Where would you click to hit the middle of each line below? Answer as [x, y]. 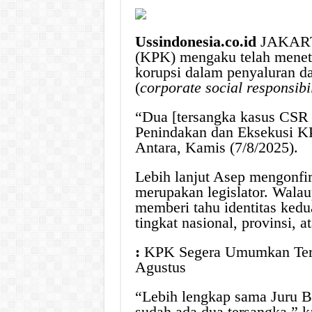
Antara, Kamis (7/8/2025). [218, 147]
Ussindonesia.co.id [197, 41]
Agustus [160, 267]
